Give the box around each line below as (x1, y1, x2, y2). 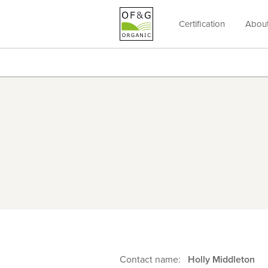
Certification (179, 19, 225, 29)
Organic (53, 56, 86, 68)
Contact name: (120, 254, 183, 266)
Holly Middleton (188, 254, 255, 266)
